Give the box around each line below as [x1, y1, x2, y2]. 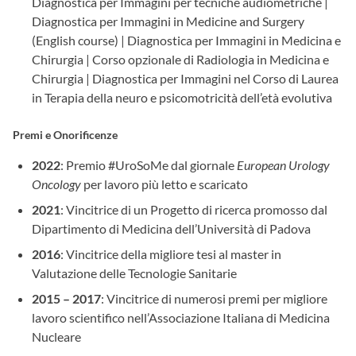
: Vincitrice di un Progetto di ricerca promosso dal [60, 202, 327, 217]
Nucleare [32, 329, 81, 344]
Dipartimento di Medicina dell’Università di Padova [32, 221, 311, 236]
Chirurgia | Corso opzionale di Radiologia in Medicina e [32, 52, 329, 67]
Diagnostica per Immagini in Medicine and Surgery [32, 14, 304, 29]
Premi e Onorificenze [13, 128, 118, 141]
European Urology [237, 157, 330, 172]
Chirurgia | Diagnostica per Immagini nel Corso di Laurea [32, 71, 339, 86]
